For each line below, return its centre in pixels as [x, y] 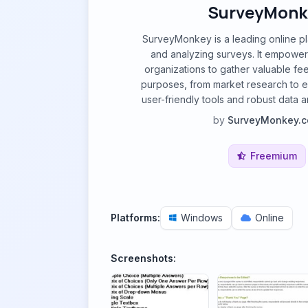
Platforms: [135, 218]
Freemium [273, 156]
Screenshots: [143, 258]
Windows [202, 218]
